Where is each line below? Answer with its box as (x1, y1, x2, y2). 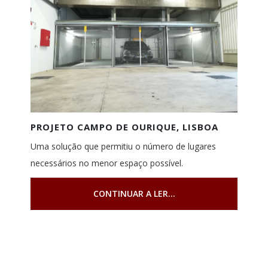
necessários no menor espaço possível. (30, 157, 183, 169)
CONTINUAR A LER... (93, 187, 175, 199)
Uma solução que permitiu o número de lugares (30, 140, 216, 152)
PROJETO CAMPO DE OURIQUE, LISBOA (30, 120, 218, 133)
